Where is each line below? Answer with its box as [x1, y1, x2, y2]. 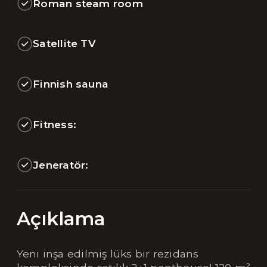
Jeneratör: [33, 158, 89, 171]
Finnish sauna [33, 77, 109, 91]
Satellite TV [33, 37, 96, 50]
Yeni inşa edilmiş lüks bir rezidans [16, 247, 199, 260]
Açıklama [16, 207, 105, 230]
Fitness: [33, 117, 76, 131]
